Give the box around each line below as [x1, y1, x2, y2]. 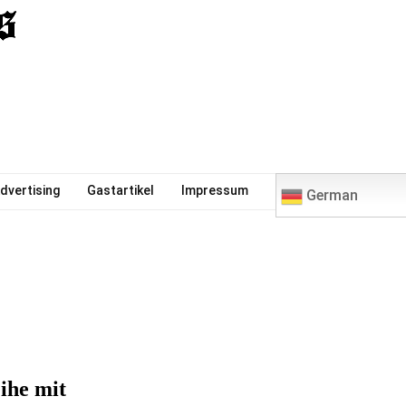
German [302, 187, 358, 204]
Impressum [180, 183, 248, 198]
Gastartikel [86, 183, 154, 198]
